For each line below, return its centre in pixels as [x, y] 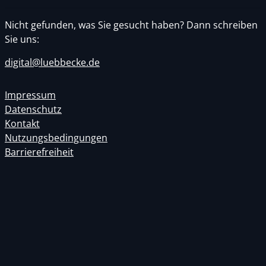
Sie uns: [22, 39]
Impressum [30, 95]
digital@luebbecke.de [52, 62]
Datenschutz [33, 109]
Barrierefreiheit [39, 152]
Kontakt [22, 123]
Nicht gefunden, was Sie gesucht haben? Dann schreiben [131, 25]
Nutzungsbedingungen [56, 138]
